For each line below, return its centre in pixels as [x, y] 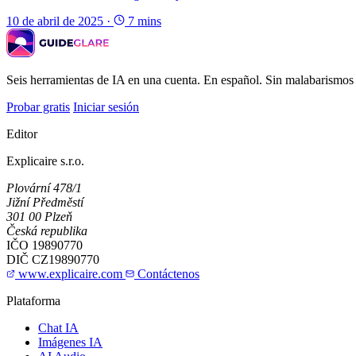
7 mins [143, 21]
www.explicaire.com [70, 274]
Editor [22, 134]
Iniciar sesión [106, 107]
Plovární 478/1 [44, 188]
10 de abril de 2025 [55, 21]
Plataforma [33, 301]
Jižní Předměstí [45, 203]
